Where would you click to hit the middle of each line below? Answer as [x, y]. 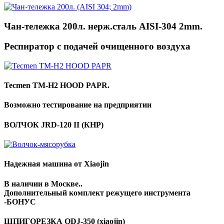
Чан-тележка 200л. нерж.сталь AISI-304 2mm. [103, 26]
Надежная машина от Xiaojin [56, 164]
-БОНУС [20, 201]
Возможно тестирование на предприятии [78, 105]
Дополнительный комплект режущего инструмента [97, 192]
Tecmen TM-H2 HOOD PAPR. [57, 85]
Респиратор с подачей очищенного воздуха [97, 46]
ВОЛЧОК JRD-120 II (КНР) [54, 124]
